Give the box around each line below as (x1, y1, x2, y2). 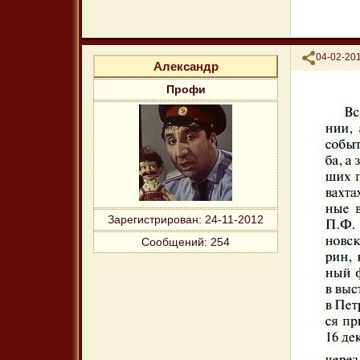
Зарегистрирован (108, 214, 199, 227)
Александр (153, 59, 219, 74)
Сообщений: (141, 236, 208, 249)
